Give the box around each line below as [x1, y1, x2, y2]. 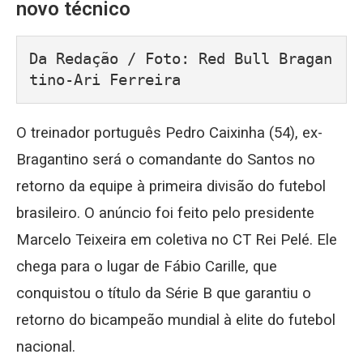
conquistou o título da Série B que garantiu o [16, 284, 311, 302]
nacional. [16, 338, 75, 356]
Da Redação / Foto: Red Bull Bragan [29, 50, 332, 67]
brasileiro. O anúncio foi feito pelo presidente [16, 204, 314, 222]
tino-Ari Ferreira [29, 71, 181, 88]
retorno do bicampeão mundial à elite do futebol [16, 311, 335, 329]
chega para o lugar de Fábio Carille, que [16, 258, 277, 275]
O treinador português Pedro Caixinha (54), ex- [16, 124, 322, 142]
